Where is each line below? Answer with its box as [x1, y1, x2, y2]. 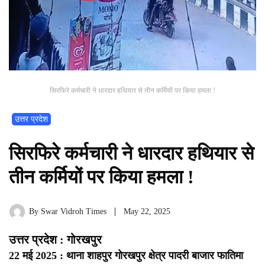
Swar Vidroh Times [41, 207, 106, 216]
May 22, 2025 [124, 207, 170, 216]
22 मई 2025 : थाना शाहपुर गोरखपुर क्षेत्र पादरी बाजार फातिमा [9, 250, 243, 262]
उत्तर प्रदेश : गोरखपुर [9, 233, 102, 247]
